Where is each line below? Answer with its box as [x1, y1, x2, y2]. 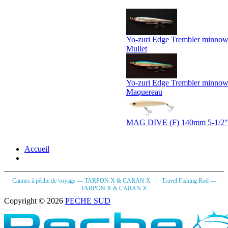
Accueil [24, 145, 49, 153]
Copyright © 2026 [4, 196, 65, 205]
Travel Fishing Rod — [161, 177, 216, 184]
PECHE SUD [65, 196, 110, 205]
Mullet [126, 44, 147, 53]
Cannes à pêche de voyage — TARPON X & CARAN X [12, 177, 152, 184]
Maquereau [126, 87, 162, 96]
